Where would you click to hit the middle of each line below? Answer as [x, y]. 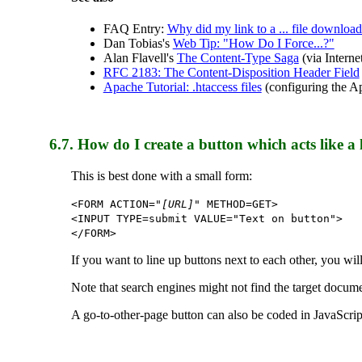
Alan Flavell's [140, 58]
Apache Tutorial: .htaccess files [182, 87]
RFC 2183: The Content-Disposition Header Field [231, 73]
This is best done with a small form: [161, 175]
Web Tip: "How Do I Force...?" [253, 44]
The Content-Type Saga [238, 58]
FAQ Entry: [135, 29]
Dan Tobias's [138, 44]
